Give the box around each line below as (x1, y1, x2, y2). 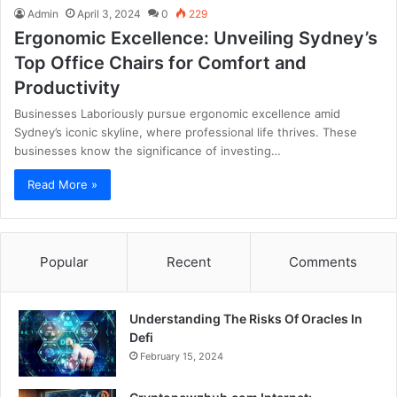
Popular (39, 253, 89, 270)
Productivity (14, 76, 121, 98)
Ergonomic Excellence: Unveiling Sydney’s (14, 27, 378, 49)
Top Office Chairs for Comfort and (14, 51, 307, 74)
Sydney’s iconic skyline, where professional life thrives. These (14, 124, 357, 139)
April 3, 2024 (77, 6, 141, 20)
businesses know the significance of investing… (14, 143, 281, 158)
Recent (166, 253, 211, 270)
